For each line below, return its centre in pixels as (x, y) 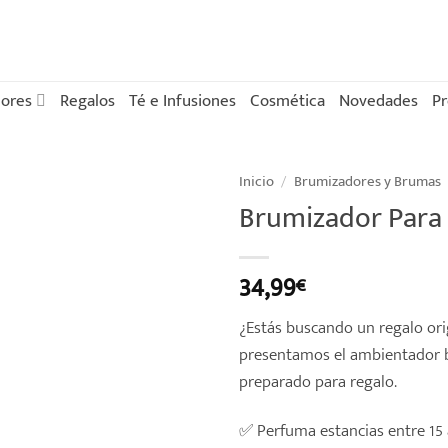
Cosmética (287, 100)
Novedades (378, 100)
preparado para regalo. (318, 381)
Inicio (256, 181)
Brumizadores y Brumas (367, 181)
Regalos (87, 100)
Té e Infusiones (182, 100)
